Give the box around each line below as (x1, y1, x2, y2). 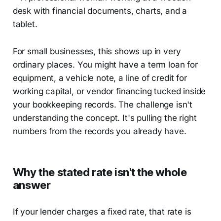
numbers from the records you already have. (12, 126, 186, 136)
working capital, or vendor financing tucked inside (12, 86, 206, 96)
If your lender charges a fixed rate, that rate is (12, 206, 191, 217)
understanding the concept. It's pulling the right (12, 112, 197, 123)
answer (12, 178, 51, 191)
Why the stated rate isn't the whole (12, 165, 187, 179)
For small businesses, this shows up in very (12, 46, 181, 56)
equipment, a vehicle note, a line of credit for (12, 73, 187, 83)
